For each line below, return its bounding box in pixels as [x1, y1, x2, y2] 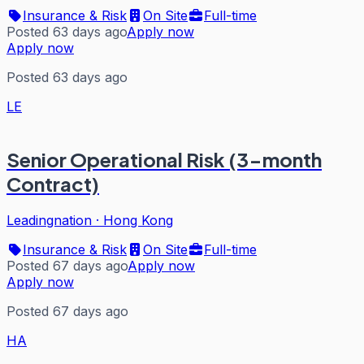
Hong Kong [103, 211, 173, 228]
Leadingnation [6, 211, 92, 228]
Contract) [6, 171, 99, 196]
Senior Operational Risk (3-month [6, 146, 322, 171]
